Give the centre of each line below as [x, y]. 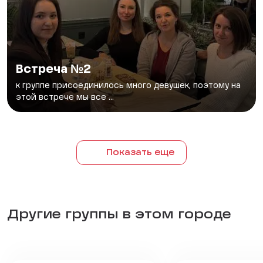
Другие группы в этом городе [119, 215]
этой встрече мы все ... [65, 97]
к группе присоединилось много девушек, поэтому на [128, 86]
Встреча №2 [53, 70]
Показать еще [140, 153]
